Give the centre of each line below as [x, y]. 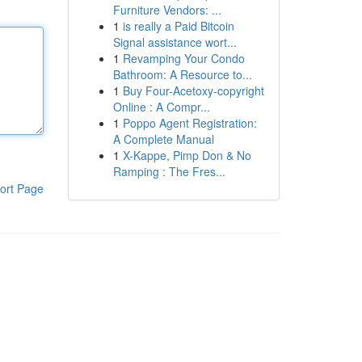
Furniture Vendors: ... [167, 10]
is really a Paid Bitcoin [178, 26]
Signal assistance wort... [175, 42]
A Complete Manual [163, 139]
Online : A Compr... [161, 107]
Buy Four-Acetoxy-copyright [193, 90]
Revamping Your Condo [183, 58]
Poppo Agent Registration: [189, 123]
